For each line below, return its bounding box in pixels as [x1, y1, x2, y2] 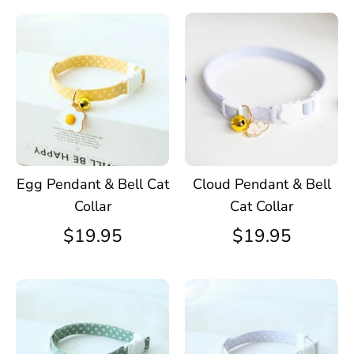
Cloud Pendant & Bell [192, 174, 331, 194]
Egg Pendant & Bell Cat [16, 174, 169, 194]
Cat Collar [230, 196, 293, 216]
